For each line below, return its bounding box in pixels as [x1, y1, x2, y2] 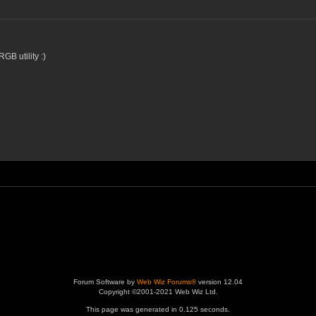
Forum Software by [73, 278, 137, 286]
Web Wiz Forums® [137, 278, 196, 286]
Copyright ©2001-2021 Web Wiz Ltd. [98, 288, 218, 296]
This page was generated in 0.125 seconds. [86, 305, 230, 313]
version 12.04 [196, 278, 243, 286]
